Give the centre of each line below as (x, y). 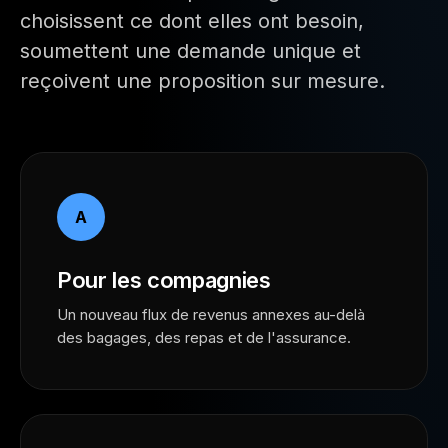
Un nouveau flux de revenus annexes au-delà (211, 314)
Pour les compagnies (164, 280)
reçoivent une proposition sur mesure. (202, 81)
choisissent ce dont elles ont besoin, (192, 21)
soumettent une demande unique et (190, 51)
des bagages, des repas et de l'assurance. (204, 337)
